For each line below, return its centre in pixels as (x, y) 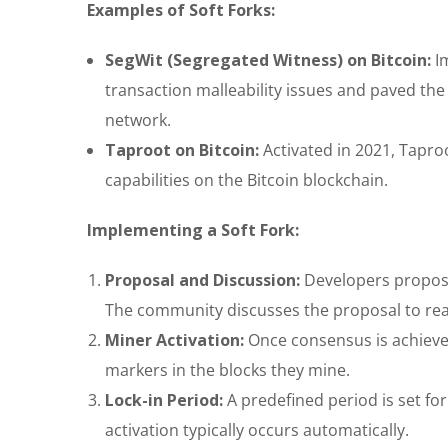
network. (138, 120)
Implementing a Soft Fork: (193, 230)
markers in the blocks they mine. (227, 370)
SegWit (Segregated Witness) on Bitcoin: (268, 60)
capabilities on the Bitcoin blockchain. (246, 180)
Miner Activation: (174, 340)
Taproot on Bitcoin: (182, 150)
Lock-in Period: (164, 400)
